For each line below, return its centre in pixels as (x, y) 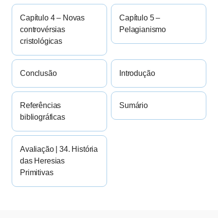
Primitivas (37, 173)
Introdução (137, 73)
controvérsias (43, 30)
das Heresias (43, 161)
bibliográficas (43, 117)
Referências (41, 106)
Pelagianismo (143, 30)
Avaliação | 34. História (59, 149)
